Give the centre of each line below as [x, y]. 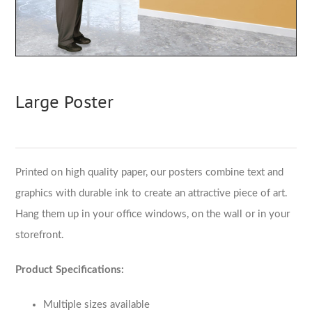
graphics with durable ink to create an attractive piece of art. [152, 194]
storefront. [40, 235]
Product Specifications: [70, 270]
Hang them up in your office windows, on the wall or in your [153, 214]
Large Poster [65, 102]
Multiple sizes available [97, 305]
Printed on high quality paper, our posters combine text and [150, 173]
